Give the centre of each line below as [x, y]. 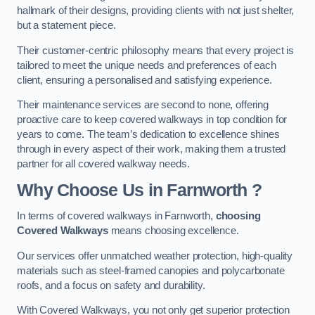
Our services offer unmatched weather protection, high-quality [155, 256]
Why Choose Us [83, 190]
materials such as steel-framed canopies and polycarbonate [151, 270]
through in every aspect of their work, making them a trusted [152, 149]
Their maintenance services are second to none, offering [143, 105]
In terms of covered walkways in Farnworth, [116, 216]
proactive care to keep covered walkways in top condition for [152, 120]
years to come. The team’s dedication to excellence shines [148, 135]
